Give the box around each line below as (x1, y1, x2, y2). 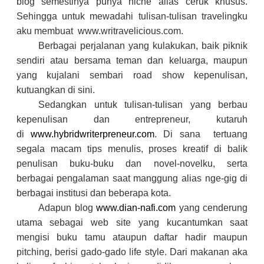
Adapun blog (38, 203, 97, 213)
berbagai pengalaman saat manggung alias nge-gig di (16, 173, 248, 183)
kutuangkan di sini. (16, 85, 95, 95)
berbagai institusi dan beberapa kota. (16, 188, 171, 198)
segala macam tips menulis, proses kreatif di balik (16, 144, 248, 154)
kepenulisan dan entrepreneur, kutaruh (16, 114, 248, 124)
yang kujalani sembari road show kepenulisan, (16, 70, 248, 80)
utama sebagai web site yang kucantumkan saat (16, 217, 248, 227)
